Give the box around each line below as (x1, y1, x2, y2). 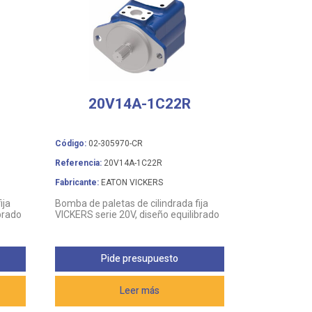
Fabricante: (55, 177, 100, 187)
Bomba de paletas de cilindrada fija (55, 197, 209, 209)
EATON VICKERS (99, 177, 164, 187)
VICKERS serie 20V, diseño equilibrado (55, 208, 220, 220)
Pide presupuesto (100, 251, 178, 267)
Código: (55, 138, 87, 148)
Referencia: (55, 157, 102, 168)
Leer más (119, 283, 159, 299)
